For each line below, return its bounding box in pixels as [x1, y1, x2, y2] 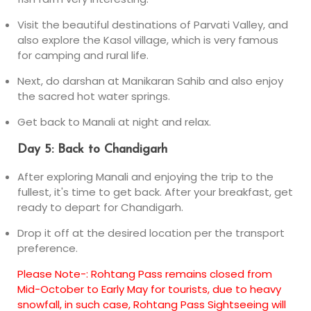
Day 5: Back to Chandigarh [17, 143, 167, 156]
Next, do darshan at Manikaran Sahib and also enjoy [17, 74, 283, 88]
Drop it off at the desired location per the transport [17, 226, 285, 240]
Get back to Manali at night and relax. [17, 115, 211, 129]
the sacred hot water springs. [17, 89, 170, 103]
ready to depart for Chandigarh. [17, 200, 183, 215]
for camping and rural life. [17, 48, 149, 62]
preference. [17, 241, 78, 255]
